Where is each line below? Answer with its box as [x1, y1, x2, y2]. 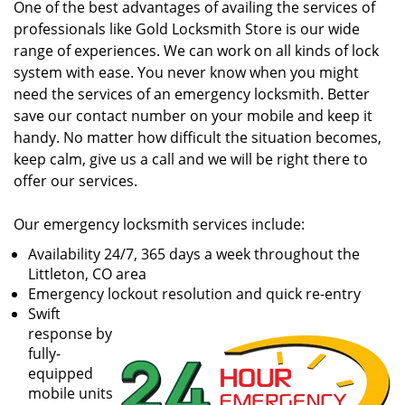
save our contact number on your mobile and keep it [14, 106, 372, 126]
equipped [28, 363, 93, 383]
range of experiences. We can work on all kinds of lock [14, 41, 379, 61]
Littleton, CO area [28, 264, 146, 284]
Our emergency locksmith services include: [14, 214, 305, 234]
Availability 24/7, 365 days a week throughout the [28, 244, 360, 264]
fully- [28, 344, 61, 363]
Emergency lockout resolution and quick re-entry [28, 284, 361, 304]
